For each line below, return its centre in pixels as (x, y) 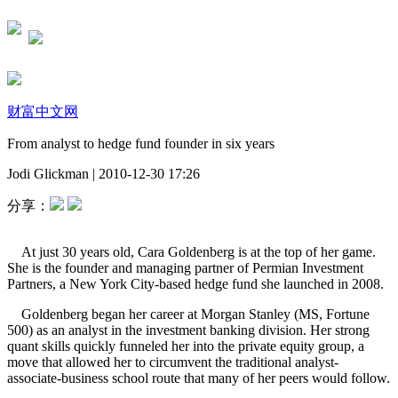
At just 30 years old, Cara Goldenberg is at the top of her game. (191, 251)
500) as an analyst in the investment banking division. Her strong (188, 330)
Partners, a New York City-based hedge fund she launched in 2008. (195, 283)
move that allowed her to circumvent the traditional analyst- (173, 362)
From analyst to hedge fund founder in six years (141, 143)
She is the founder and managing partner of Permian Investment (185, 267)
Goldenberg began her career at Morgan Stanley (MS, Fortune (188, 314)
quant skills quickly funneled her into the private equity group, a (186, 346)
